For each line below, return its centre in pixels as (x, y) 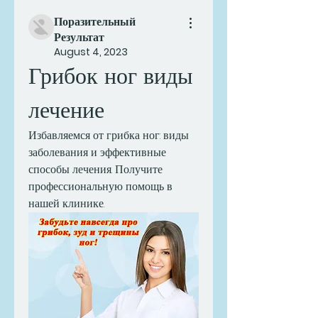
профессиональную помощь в (100, 186)
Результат (79, 37)
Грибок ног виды (111, 76)
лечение (66, 110)
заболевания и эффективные (97, 152)
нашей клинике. (66, 203)
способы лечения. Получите (95, 169)
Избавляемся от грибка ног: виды (109, 135)
